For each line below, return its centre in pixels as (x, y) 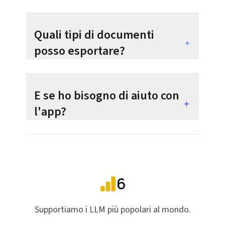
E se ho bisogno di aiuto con (107, 96)
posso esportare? (80, 51)
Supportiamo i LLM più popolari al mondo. (113, 210)
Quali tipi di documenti (94, 35)
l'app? (50, 112)
